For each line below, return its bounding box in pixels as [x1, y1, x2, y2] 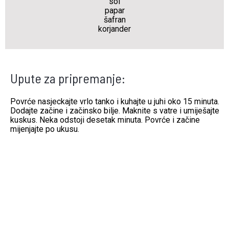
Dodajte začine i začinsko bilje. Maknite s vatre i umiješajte [10, 106, 219, 116]
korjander [98, 24, 131, 34]
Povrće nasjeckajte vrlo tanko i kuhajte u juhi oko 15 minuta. [10, 97, 219, 106]
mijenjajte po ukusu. [10, 124, 79, 134]
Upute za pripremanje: [10, 70, 125, 86]
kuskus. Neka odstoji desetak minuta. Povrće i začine [10, 115, 200, 125]
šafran [103, 15, 126, 25]
